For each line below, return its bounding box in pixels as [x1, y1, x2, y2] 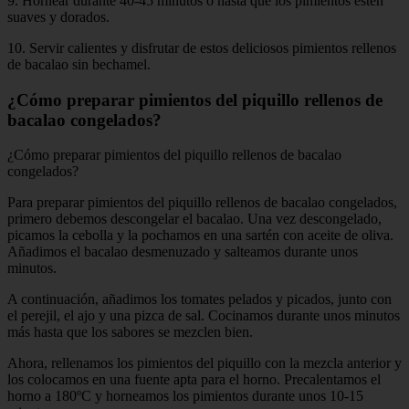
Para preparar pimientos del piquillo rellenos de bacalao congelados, [7, 194, 397, 211]
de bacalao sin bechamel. [7, 56, 151, 72]
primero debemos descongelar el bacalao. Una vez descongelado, [7, 211, 382, 227]
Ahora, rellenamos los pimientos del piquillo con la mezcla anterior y [7, 355, 402, 372]
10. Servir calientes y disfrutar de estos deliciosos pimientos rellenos [7, 39, 396, 56]
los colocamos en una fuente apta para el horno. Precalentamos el [7, 372, 381, 388]
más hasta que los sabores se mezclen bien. [7, 324, 253, 341]
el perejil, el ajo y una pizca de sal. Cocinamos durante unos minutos [7, 308, 400, 324]
